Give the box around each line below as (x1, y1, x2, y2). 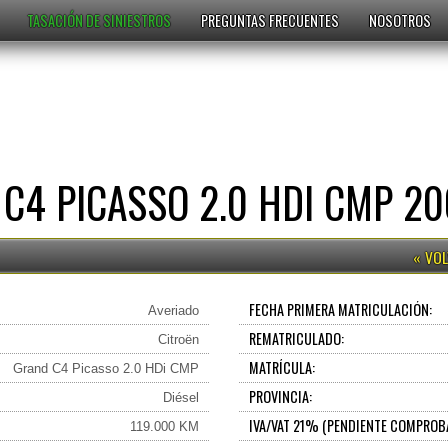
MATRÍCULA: (249, 357, 316, 378)
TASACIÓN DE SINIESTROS (27, 10, 171, 31)
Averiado (147, 303, 199, 318)
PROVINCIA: (249, 386, 313, 407)
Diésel (162, 390, 199, 405)
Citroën (157, 332, 199, 347)
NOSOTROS (369, 10, 431, 31)
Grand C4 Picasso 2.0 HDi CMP (12, 361, 199, 376)
